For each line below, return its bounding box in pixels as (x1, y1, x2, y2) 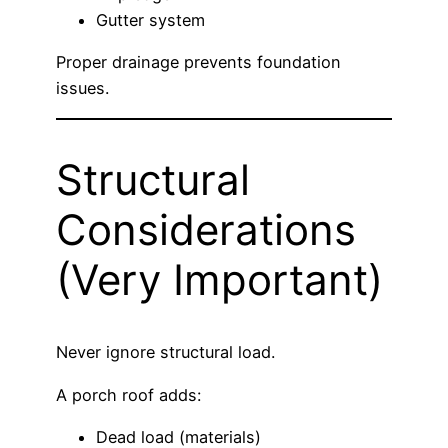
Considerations (56, 203, 356, 255)
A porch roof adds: (56, 384, 201, 405)
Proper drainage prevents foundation (56, 52, 341, 73)
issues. (56, 78, 109, 99)
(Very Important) (56, 253, 383, 305)
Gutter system (96, 10, 205, 31)
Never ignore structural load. (56, 342, 275, 363)
